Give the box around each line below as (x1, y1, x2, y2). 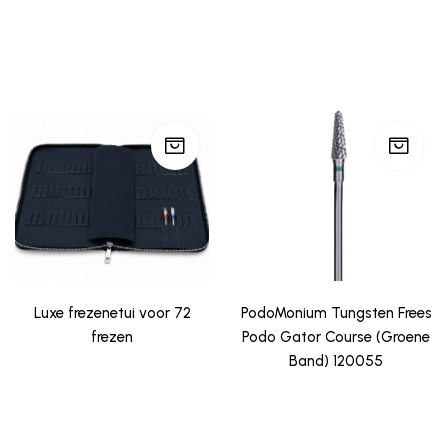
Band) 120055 (289, 351, 383, 370)
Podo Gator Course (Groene (242, 327, 430, 346)
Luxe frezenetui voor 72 (33, 303, 191, 322)
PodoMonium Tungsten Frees (240, 303, 432, 322)
